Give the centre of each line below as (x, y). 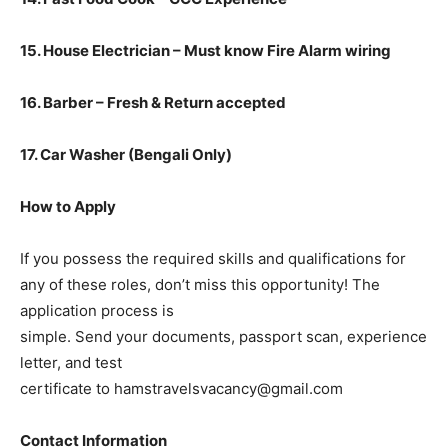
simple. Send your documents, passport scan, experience (223, 337)
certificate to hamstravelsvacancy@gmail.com (181, 389)
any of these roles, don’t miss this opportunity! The (200, 285)
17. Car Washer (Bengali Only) (126, 155)
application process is (97, 311)
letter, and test (71, 363)
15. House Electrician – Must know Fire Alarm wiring (205, 51)
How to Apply (68, 207)
